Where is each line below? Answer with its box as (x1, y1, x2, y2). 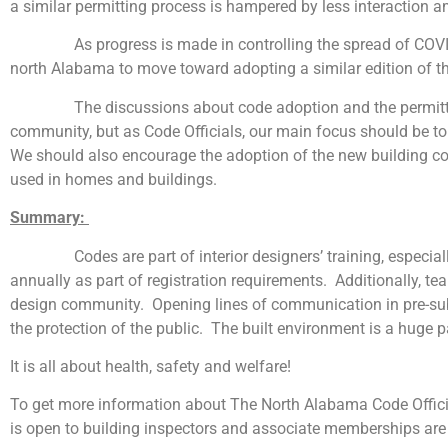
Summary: (10, 208, 89, 228)
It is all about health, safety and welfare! (10, 356, 291, 376)
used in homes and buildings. (10, 169, 217, 189)
